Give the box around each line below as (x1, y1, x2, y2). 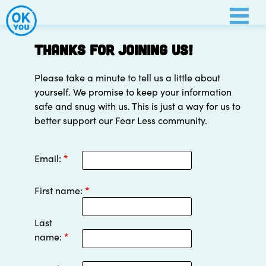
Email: (34, 151, 64, 164)
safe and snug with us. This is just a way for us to (34, 99, 241, 112)
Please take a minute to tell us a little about (34, 71, 221, 84)
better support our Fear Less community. (34, 113, 208, 126)
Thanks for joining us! (34, 41, 194, 58)
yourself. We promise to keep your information (34, 85, 232, 98)
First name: (34, 183, 85, 197)
